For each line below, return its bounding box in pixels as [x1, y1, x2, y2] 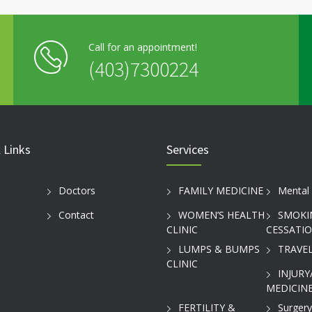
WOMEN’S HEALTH [178, 208, 265, 222]
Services [166, 141, 209, 157]
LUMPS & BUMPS [178, 242, 260, 256]
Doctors [58, 184, 95, 198]
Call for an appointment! [88, 40, 197, 54]
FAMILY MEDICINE [178, 184, 263, 198]
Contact [58, 208, 94, 222]
